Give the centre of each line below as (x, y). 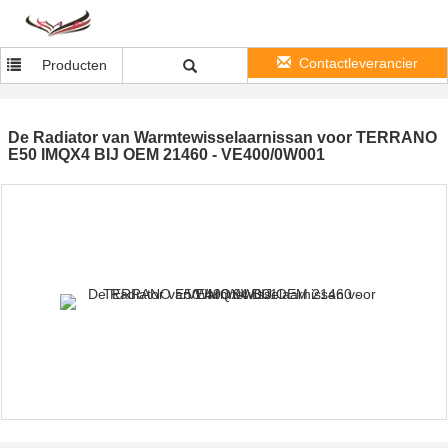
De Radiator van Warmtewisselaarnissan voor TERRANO (222, 137)
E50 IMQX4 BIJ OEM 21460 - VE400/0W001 (166, 154)
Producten (74, 65)
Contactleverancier (358, 63)
